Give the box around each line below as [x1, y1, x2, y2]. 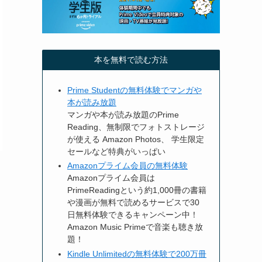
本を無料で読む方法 [94, 55, 168, 64]
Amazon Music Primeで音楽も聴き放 [67, 222, 203, 232]
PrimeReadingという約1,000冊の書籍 [67, 185, 206, 195]
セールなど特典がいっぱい [67, 146, 166, 156]
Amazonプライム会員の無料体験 [67, 161, 188, 170]
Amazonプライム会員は [67, 173, 155, 182]
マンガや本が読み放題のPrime [67, 109, 179, 119]
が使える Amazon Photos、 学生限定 [67, 134, 204, 144]
